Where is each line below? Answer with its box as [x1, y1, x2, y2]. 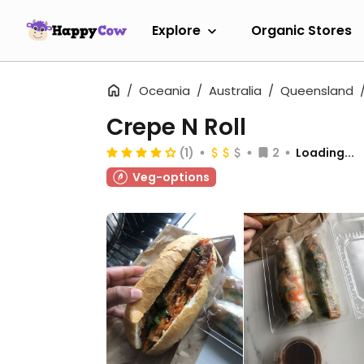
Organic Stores [251, 20, 352, 40]
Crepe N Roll [106, 111, 246, 143]
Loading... [296, 145, 354, 161]
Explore [152, 20, 201, 40]
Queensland [280, 82, 353, 99]
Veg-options [132, 169, 210, 185]
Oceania [139, 82, 190, 99]
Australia [209, 82, 262, 99]
